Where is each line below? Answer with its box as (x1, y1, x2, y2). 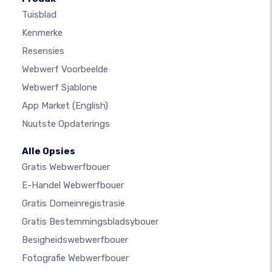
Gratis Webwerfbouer (22, 161, 110, 173)
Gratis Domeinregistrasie (22, 198, 125, 209)
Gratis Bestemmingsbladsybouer (22, 216, 158, 228)
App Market (22, 100, 72, 112)
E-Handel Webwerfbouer (22, 180, 124, 191)
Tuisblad (22, 9, 56, 21)
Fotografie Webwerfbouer (22, 253, 129, 264)
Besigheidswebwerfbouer (22, 234, 128, 246)
